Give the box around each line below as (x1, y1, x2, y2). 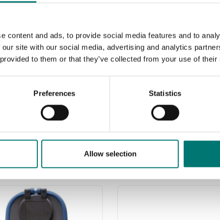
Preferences (33, 89, 76, 98)
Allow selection (83, 149, 137, 158)
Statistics (149, 89, 181, 98)
